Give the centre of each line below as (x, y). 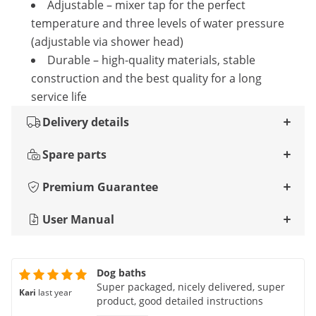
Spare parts (74, 154)
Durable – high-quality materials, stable (151, 60)
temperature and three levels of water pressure (158, 23)
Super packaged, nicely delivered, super (191, 287)
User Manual (78, 219)
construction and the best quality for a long (146, 78)
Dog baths (121, 273)
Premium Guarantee (100, 187)
